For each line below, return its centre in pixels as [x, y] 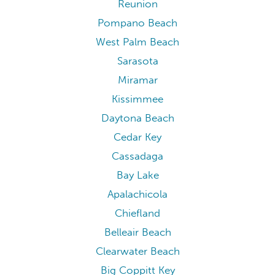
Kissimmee [137, 99]
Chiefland [137, 214]
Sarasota [137, 61]
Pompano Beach [137, 23]
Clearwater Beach [137, 252]
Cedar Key [137, 137]
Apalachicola [137, 195]
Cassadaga [137, 157]
